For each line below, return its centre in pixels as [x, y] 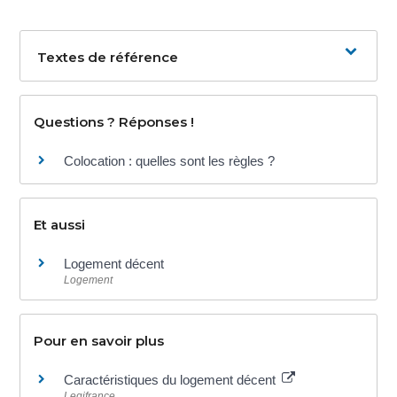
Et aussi [60, 224]
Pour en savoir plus [99, 340]
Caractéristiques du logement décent [172, 379]
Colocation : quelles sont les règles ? [170, 161]
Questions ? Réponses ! [114, 122]
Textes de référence [108, 58]
